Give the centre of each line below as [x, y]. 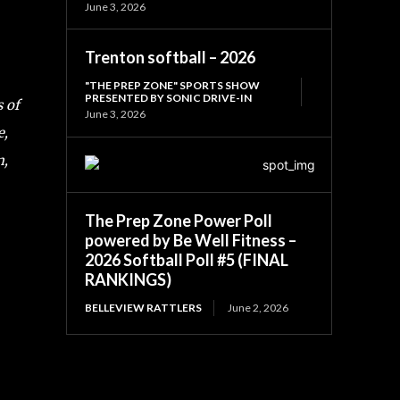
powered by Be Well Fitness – [191, 240]
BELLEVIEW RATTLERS [144, 307]
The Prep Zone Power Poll [179, 220]
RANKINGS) [129, 279]
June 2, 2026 [258, 307]
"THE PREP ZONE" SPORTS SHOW [173, 85]
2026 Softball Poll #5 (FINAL [187, 259]
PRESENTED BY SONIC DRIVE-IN [169, 97]
